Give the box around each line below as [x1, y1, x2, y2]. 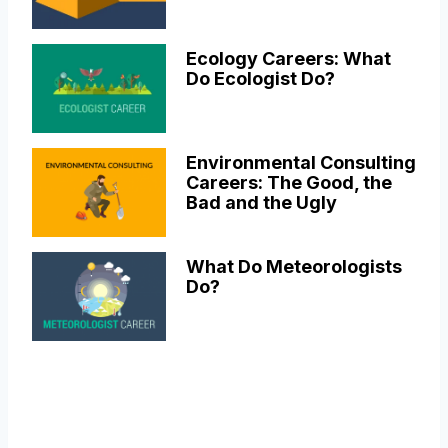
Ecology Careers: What [185, 47, 391, 69]
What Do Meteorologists [185, 255, 402, 277]
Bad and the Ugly [185, 191, 337, 213]
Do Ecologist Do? [185, 67, 335, 89]
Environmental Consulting [185, 151, 416, 173]
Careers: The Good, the [185, 171, 392, 193]
